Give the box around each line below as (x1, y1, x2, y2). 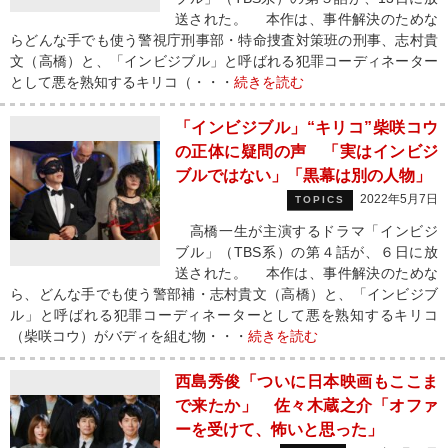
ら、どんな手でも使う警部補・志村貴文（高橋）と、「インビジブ (10, 286, 438, 302)
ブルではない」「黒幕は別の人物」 (175, 167, 431, 184)
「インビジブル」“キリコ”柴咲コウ (175, 119, 438, 136)
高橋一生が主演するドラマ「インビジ (175, 223, 438, 239)
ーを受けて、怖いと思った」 (175, 421, 383, 438)
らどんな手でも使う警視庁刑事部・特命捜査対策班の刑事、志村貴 (10, 32, 438, 48)
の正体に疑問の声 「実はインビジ (175, 143, 438, 160)
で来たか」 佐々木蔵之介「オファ (175, 397, 438, 414)
